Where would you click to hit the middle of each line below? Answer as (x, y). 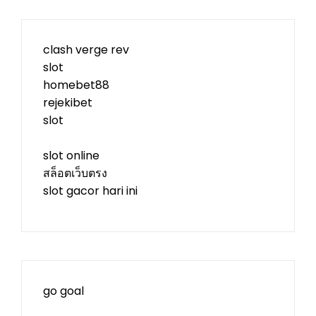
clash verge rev (86, 50)
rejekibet (68, 103)
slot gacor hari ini (90, 191)
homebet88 (76, 85)
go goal (63, 291)
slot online (71, 156)
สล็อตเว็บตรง (75, 173)
